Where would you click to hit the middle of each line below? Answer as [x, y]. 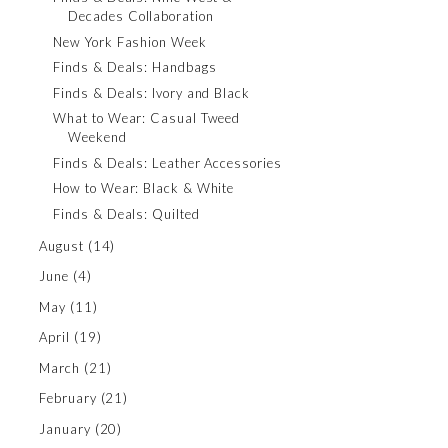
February [68, 398]
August [61, 245]
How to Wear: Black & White [144, 188]
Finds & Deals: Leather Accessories [167, 162]
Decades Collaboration [141, 16]
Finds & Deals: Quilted [126, 213]
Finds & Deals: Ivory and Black [151, 92]
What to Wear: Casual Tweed [147, 118]
